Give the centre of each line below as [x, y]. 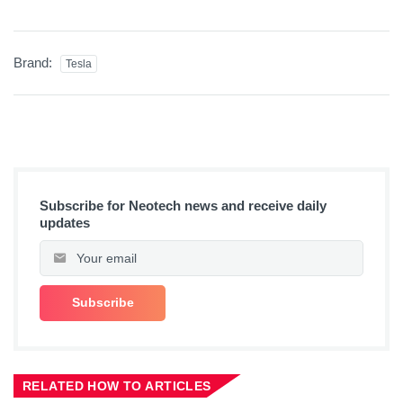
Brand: [35, 62]
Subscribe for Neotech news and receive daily [183, 205]
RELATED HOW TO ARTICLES [117, 385]
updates [65, 222]
